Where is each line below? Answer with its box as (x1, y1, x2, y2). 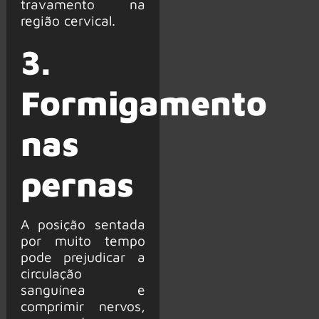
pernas (20, 164, 135, 204)
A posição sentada (20, 216, 145, 233)
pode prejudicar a (20, 249, 145, 266)
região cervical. (20, 12, 115, 29)
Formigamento (20, 83, 267, 123)
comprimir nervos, (20, 298, 145, 315)
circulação (20, 265, 82, 282)
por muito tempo (20, 232, 145, 249)
